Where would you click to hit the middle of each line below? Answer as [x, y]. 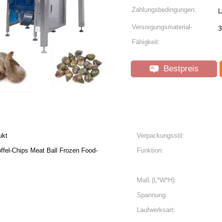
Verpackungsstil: [161, 136]
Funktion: [150, 150]
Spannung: [152, 195]
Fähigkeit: [146, 42]
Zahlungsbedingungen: [164, 10]
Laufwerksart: [156, 210]
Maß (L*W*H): [157, 180]
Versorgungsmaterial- [162, 27]
